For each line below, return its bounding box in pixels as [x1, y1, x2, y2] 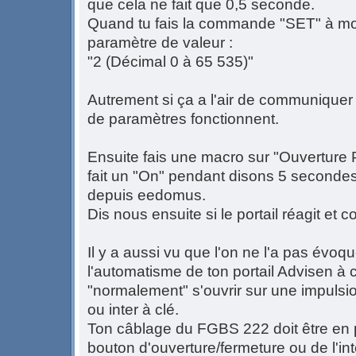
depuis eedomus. [87, 186, 206, 203]
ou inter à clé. [87, 300, 179, 318]
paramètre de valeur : [87, 33, 233, 51]
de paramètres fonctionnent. [87, 110, 279, 127]
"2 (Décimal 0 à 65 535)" [87, 52, 253, 70]
